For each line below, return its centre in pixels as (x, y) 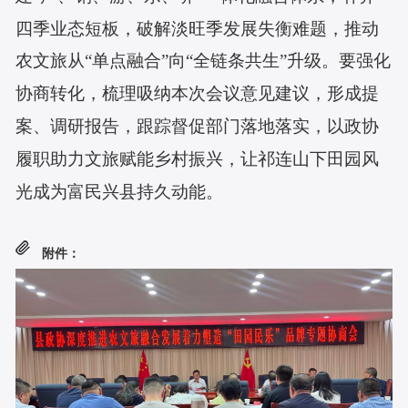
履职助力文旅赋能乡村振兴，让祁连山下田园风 (198, 158)
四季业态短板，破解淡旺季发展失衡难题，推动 (198, 28)
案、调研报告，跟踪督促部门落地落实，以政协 (198, 126)
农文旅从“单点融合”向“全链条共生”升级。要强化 (204, 61)
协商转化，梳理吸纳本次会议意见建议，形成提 (198, 94)
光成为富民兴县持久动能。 (120, 191)
